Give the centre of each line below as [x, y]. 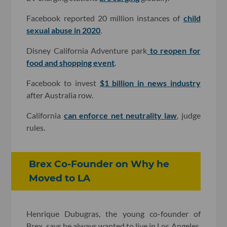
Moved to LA [60, 178]
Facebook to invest [63, 83]
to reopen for [174, 50]
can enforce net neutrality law [120, 115]
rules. [36, 127]
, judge [189, 115]
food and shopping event [71, 62]
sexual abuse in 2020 [64, 30]
